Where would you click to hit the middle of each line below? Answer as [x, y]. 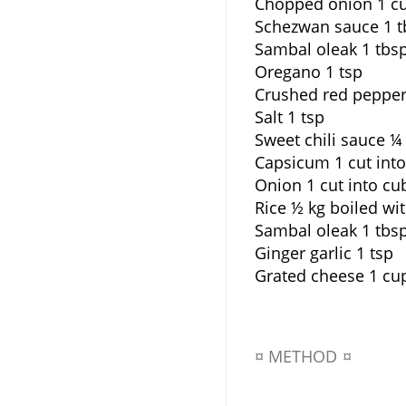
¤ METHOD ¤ [303, 356]
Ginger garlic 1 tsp [324, 253]
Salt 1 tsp [289, 117]
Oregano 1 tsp [308, 72]
